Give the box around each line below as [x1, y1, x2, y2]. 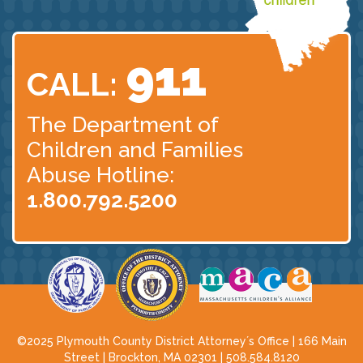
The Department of [27, 112, 218, 137]
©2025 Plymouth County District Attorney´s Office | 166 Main [16, 334, 347, 348]
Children [27, 137, 118, 162]
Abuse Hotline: [27, 162, 174, 187]
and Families [118, 137, 243, 162]
